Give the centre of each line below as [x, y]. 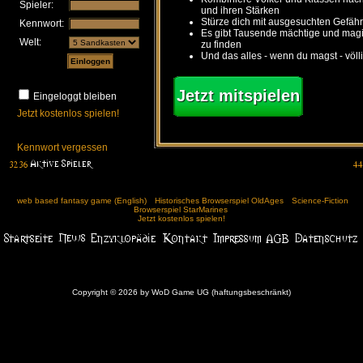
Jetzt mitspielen [238, 95]
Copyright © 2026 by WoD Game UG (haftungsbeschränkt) [181, 292]
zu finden [221, 44]
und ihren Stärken [240, 10]
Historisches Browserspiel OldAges [219, 201]
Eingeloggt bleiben [75, 96]
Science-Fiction [320, 201]
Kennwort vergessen [62, 147]
